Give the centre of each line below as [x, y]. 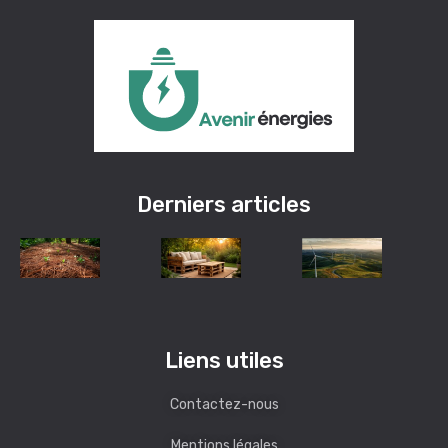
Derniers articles [224, 204]
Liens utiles [224, 360]
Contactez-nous [224, 404]
